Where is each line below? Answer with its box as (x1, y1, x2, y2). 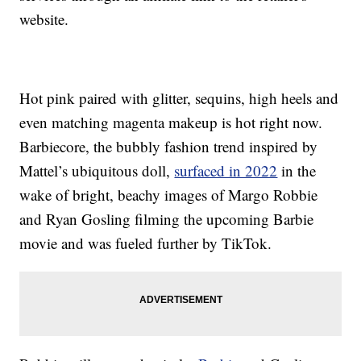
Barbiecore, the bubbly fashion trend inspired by (19, 136, 318, 157)
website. (19, 9, 69, 30)
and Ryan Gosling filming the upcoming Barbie (19, 209, 314, 230)
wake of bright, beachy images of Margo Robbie (19, 185, 318, 205)
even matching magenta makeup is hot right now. (19, 112, 323, 133)
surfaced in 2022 (174, 160, 278, 181)
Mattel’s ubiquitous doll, (19, 160, 175, 181)
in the (277, 160, 317, 181)
